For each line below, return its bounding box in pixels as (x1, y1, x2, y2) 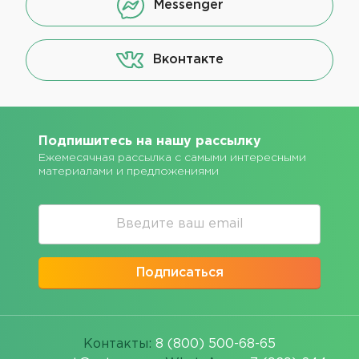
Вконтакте (153, 54, 224, 67)
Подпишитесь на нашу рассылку (38, 135, 261, 148)
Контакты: (83, 338, 155, 351)
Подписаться (135, 267, 224, 280)
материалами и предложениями (38, 167, 219, 177)
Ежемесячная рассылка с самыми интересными (38, 153, 306, 163)
